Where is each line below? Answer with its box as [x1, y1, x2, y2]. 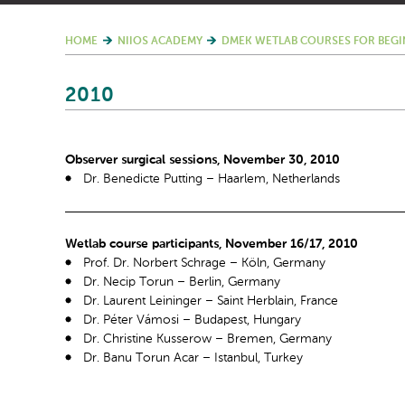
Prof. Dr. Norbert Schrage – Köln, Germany [83, 257, 325, 269]
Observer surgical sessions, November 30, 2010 [65, 154, 340, 166]
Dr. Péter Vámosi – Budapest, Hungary [83, 314, 301, 326]
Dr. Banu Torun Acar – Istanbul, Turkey [83, 352, 303, 364]
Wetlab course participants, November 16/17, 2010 [65, 238, 358, 250]
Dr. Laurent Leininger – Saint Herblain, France [83, 295, 338, 307]
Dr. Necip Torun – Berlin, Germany [83, 276, 280, 288]
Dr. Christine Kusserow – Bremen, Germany [83, 333, 332, 345]
